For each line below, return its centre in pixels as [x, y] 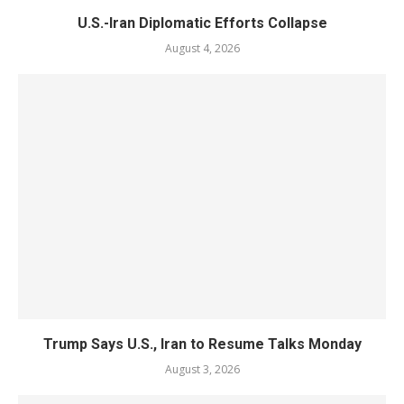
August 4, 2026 [202, 48]
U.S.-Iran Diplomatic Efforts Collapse [202, 23]
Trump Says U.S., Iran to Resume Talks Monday [202, 344]
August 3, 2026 [202, 369]
